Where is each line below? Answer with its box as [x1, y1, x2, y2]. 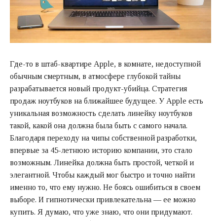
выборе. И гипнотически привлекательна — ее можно [10, 195, 196, 204]
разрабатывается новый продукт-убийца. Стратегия [10, 84, 187, 93]
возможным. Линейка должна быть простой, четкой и [10, 158, 194, 167]
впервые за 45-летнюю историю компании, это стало [10, 146, 192, 155]
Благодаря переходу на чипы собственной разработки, [10, 134, 197, 143]
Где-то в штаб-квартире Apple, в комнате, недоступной [10, 60, 201, 69]
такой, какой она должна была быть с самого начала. [10, 121, 187, 130]
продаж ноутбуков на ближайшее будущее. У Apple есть [10, 97, 203, 106]
